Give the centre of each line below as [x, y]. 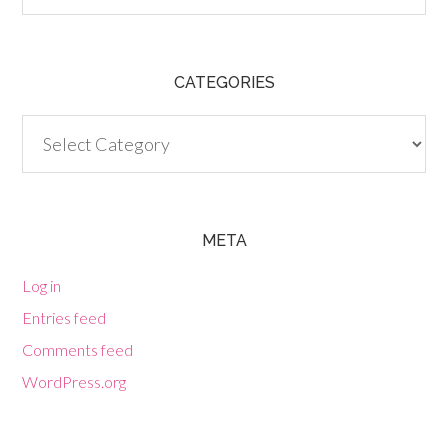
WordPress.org [74, 381]
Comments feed [78, 349]
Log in [42, 285]
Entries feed [64, 317]
